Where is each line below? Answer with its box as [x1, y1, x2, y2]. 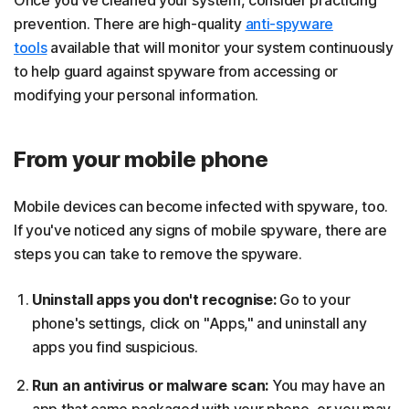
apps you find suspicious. [32, 337, 198, 356]
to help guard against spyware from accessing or [14, 61, 338, 80]
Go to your [276, 289, 351, 309]
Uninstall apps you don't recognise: [32, 289, 277, 309]
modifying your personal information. [14, 85, 259, 104]
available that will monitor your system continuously [47, 37, 393, 57]
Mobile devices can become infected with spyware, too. [14, 196, 389, 215]
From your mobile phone [14, 145, 268, 173]
